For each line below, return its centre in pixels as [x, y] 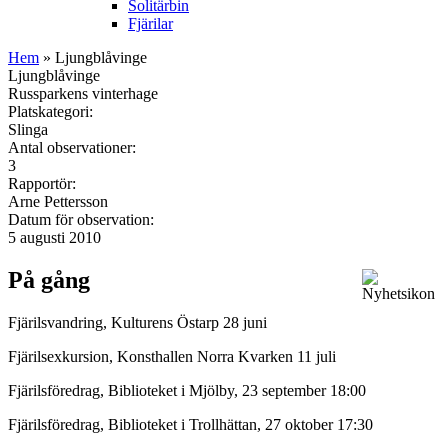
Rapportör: [44, 183]
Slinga [28, 129]
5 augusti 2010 [54, 237]
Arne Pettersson [58, 201]
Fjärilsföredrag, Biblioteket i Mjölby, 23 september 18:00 [187, 390]
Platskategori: [52, 111]
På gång [49, 279]
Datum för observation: [83, 219]
